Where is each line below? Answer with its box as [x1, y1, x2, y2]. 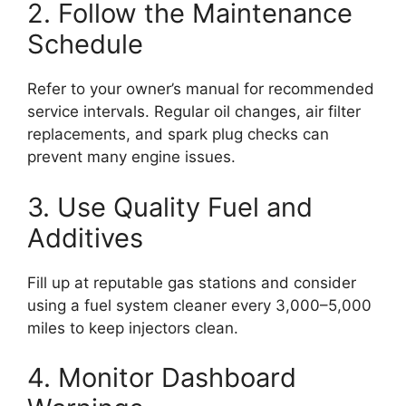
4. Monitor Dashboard [27, 362, 296, 394]
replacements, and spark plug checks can [27, 125, 329, 144]
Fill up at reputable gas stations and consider [27, 273, 356, 292]
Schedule [27, 28, 143, 61]
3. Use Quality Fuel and [27, 190, 313, 223]
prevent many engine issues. [27, 148, 236, 167]
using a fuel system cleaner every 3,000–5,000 [27, 295, 372, 314]
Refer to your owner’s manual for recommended [27, 80, 374, 99]
